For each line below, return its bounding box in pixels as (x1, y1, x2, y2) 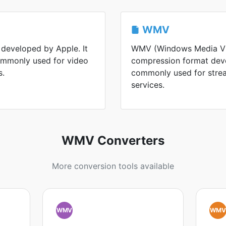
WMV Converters (62, 133, 164, 148)
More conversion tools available (52, 161, 174, 171)
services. (131, 80, 164, 90)
